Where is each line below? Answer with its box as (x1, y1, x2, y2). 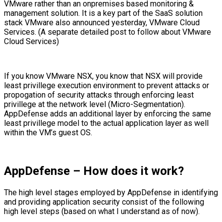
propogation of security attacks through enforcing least (4, 90, 194, 100)
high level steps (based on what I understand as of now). (4, 207, 200, 217)
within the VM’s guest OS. (4, 127, 92, 137)
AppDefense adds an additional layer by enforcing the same (4, 109, 211, 118)
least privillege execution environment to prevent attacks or (4, 80, 209, 90)
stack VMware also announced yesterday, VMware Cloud (4, 17, 200, 27)
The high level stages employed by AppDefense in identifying (4, 188, 218, 198)
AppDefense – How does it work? (4, 164, 184, 178)
